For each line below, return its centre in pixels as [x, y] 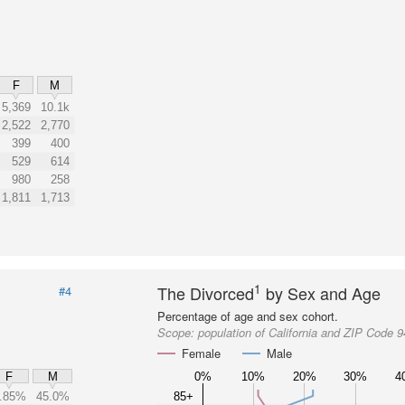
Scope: [178, 332]
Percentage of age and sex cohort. [248, 316]
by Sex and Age [321, 293]
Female [202, 353]
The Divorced [206, 293]
